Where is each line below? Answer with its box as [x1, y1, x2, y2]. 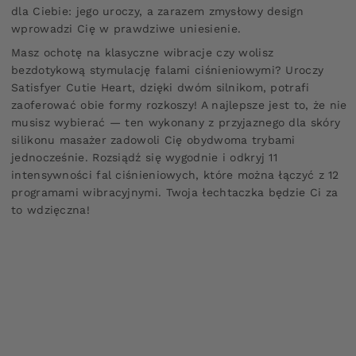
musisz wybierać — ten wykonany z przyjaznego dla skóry [11, 115, 341, 129]
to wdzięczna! [11, 203, 90, 216]
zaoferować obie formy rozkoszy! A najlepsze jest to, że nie [11, 98, 347, 111]
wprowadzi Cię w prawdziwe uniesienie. [11, 21, 242, 35]
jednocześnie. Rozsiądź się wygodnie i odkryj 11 [11, 150, 278, 164]
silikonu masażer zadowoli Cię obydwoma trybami [11, 133, 296, 146]
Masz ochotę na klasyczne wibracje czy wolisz [11, 45, 274, 59]
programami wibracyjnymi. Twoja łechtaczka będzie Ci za [11, 185, 339, 199]
